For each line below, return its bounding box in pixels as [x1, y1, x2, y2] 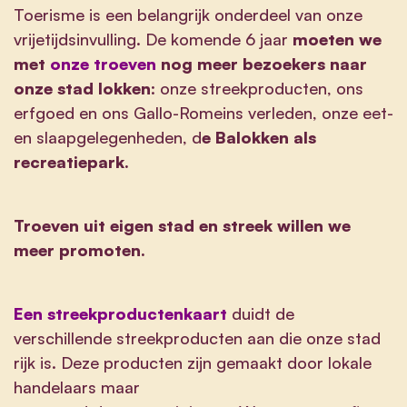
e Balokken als [202, 126, 316, 147]
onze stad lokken [14, 77, 151, 98]
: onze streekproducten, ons [151, 77, 363, 98]
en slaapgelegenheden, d [14, 126, 202, 147]
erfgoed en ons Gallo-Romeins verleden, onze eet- [14, 102, 393, 123]
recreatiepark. [14, 151, 129, 172]
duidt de [232, 303, 294, 323]
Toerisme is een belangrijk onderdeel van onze [14, 4, 362, 25]
